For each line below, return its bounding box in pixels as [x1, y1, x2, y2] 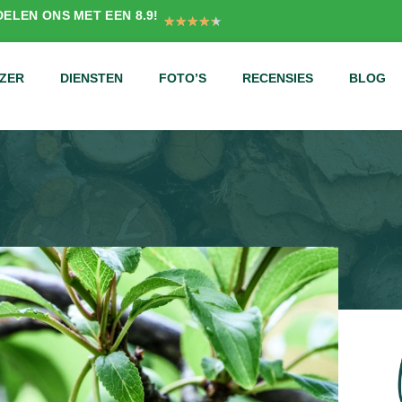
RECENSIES [241, 71, 313, 85]
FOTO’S [158, 71, 206, 85]
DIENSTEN [59, 71, 123, 85]
